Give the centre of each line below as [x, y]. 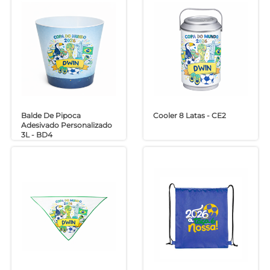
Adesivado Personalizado [67, 125]
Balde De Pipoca [51, 116]
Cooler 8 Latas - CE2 [189, 116]
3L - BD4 [37, 135]
